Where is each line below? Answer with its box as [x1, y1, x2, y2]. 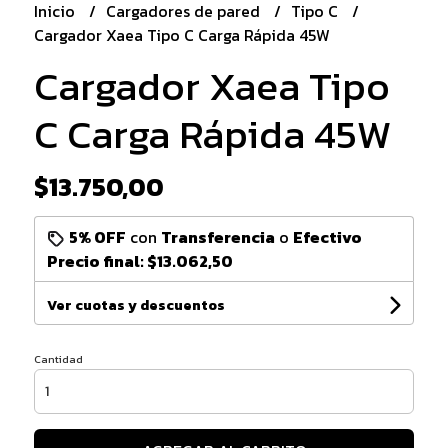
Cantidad [33, 351, 83, 368]
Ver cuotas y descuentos [46, 295, 225, 317]
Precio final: [46, 249, 147, 274]
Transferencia [160, 225, 275, 250]
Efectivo [292, 225, 362, 250]
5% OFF [68, 225, 126, 250]
